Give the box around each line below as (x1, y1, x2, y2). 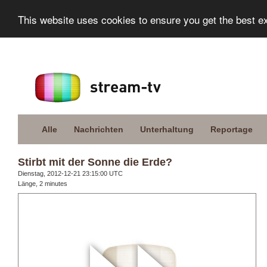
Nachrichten (74, 125, 123, 134)
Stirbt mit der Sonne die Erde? (18, 156, 172, 168)
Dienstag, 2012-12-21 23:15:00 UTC (18, 170, 123, 177)
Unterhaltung (140, 125, 194, 134)
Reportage (210, 125, 253, 134)
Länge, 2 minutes (18, 180, 67, 187)
